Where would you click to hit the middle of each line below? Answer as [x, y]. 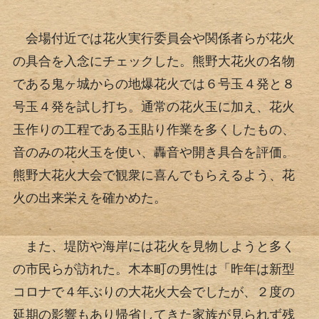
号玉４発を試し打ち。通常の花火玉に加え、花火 [153, 107]
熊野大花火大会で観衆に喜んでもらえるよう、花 [153, 176]
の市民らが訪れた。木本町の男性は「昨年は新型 [153, 269]
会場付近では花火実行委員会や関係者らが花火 [153, 39]
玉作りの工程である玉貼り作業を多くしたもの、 [153, 130]
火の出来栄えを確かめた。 [89, 198]
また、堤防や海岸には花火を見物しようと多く [153, 246]
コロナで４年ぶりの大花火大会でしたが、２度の [153, 292]
